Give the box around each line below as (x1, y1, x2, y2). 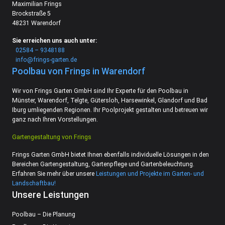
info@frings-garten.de (16, 56, 77, 63)
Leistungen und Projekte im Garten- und (96, 170, 204, 177)
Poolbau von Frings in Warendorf (12, 66, 146, 76)
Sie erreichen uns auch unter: (12, 37, 97, 44)
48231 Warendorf (12, 19, 61, 27)
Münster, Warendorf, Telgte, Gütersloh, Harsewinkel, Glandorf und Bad (12, 96, 207, 104)
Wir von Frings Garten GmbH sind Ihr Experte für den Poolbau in (12, 87, 188, 94)
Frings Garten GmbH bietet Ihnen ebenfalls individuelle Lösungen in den (12, 151, 209, 158)
